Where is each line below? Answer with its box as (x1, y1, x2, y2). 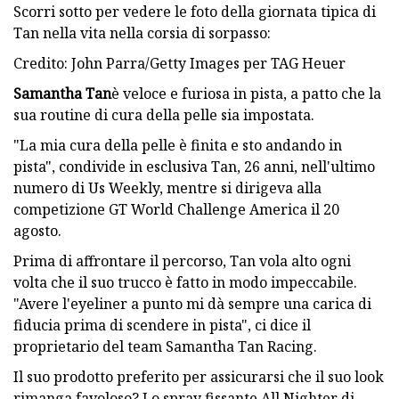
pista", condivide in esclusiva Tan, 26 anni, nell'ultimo (13, 156, 375, 176)
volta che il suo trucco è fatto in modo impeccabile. (13, 272, 357, 292)
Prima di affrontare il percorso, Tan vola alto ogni (13, 250, 351, 271)
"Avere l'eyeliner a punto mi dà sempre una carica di (13, 293, 371, 313)
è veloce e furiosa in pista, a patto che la (111, 83, 381, 103)
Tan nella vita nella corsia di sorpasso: (13, 22, 271, 43)
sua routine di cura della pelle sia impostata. (13, 104, 314, 125)
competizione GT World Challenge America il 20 (13, 199, 339, 219)
